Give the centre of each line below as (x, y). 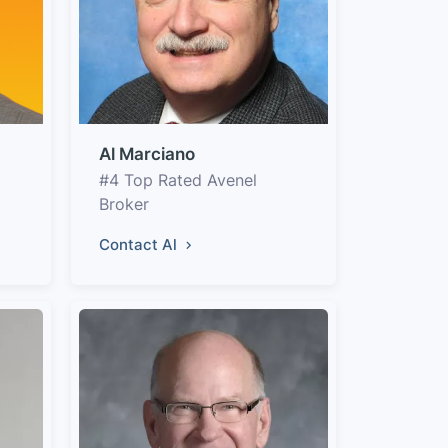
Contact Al (140, 244)
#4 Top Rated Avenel (178, 180)
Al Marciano (147, 154)
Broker (124, 204)
